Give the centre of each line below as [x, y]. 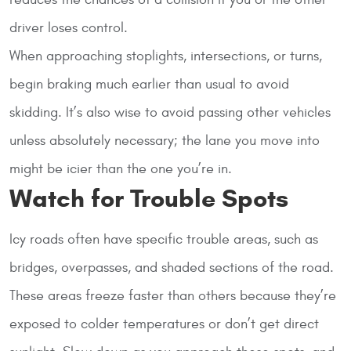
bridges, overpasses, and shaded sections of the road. [172, 267]
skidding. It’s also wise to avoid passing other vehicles [170, 112]
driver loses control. [69, 27]
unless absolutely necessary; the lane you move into [165, 140]
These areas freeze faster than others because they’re [173, 295]
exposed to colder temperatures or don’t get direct [164, 324]
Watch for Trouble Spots [149, 198]
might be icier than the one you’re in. [121, 168]
